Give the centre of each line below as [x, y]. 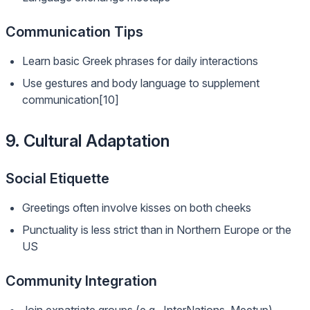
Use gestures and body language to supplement [141, 83]
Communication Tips [74, 32]
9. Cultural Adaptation [88, 141]
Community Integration [81, 281]
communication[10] [71, 100]
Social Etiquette [57, 179]
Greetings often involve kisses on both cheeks [137, 208]
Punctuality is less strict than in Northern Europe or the [157, 230]
